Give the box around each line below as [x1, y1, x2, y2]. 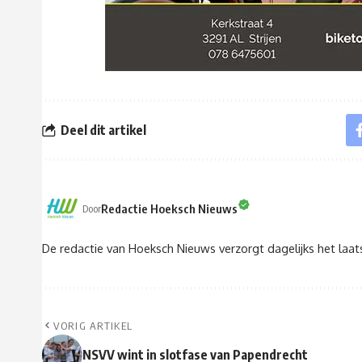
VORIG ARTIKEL [53, 319, 133, 333]
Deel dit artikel [61, 121, 146, 138]
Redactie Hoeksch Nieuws [101, 200, 238, 216]
